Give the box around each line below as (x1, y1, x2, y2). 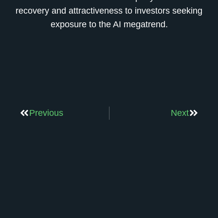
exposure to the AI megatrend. (50, 19, 168, 30)
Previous (29, 108, 63, 118)
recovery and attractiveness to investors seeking (16, 6, 202, 16)
